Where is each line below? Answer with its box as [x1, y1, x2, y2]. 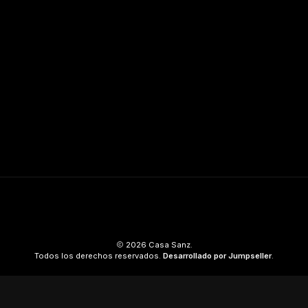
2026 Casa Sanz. [123, 240, 192, 250]
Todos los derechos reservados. [34, 251, 163, 261]
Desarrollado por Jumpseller [163, 251, 272, 261]
